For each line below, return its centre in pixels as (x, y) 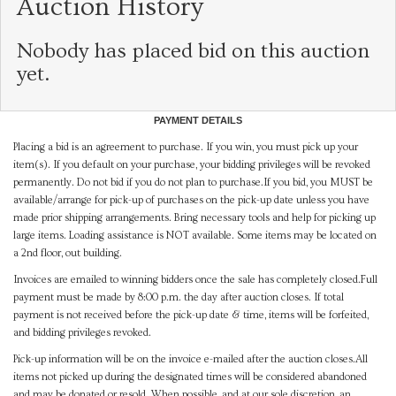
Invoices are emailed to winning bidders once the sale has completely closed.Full (195, 279)
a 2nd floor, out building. (68, 253)
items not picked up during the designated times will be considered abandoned (190, 377)
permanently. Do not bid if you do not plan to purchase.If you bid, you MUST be (193, 182)
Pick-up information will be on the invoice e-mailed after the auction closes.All (190, 359)
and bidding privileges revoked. (82, 332)
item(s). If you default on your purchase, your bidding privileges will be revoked (192, 164)
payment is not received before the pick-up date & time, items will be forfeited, (191, 315)
